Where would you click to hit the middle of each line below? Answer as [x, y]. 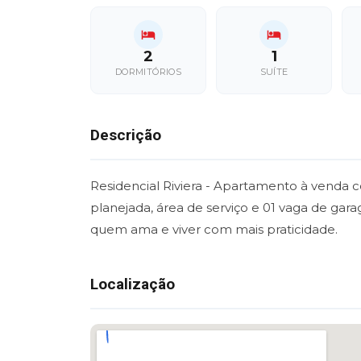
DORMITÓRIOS [148, 71]
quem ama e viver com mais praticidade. [214, 229]
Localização [133, 284]
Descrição [126, 135]
